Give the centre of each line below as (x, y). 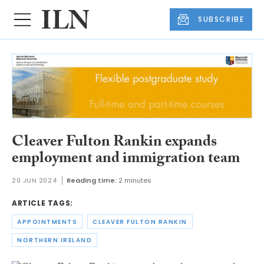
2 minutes (135, 181)
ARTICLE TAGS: (42, 203)
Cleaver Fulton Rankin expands (114, 143)
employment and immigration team (126, 159)
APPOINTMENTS (47, 222)
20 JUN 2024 (35, 181)
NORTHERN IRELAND (55, 240)
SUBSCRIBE (221, 19)
